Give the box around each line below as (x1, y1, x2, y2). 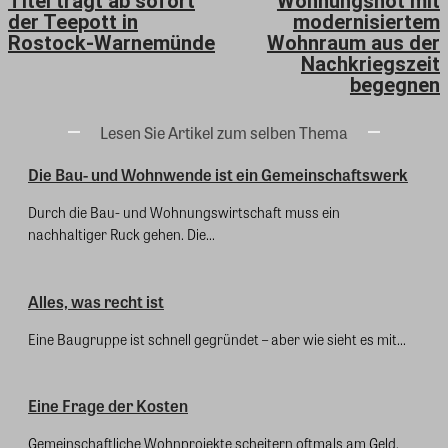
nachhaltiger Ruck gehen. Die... (28, 224, 215, 245)
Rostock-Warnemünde (8, 31, 215, 56)
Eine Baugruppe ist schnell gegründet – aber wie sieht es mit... (28, 328, 406, 349)
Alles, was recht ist (28, 289, 164, 313)
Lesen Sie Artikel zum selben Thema (100, 121, 348, 145)
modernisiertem (292, 10, 440, 35)
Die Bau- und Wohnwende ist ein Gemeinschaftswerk (28, 163, 408, 187)
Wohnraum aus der (266, 31, 440, 56)
